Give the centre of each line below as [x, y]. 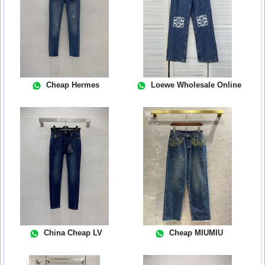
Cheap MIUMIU [196, 233]
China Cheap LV [73, 233]
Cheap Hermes [73, 85]
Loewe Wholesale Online [196, 85]
